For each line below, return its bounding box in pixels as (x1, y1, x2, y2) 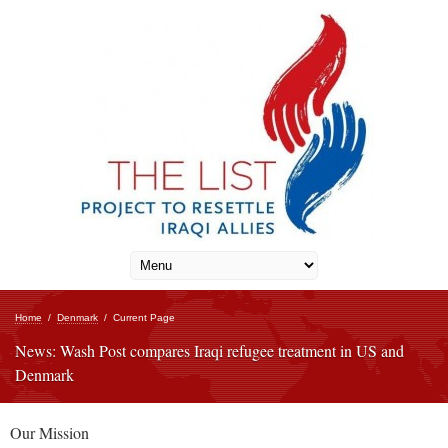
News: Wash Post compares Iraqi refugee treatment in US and (15, 340, 404, 361)
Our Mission (10, 422, 89, 443)
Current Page (113, 312, 175, 323)
